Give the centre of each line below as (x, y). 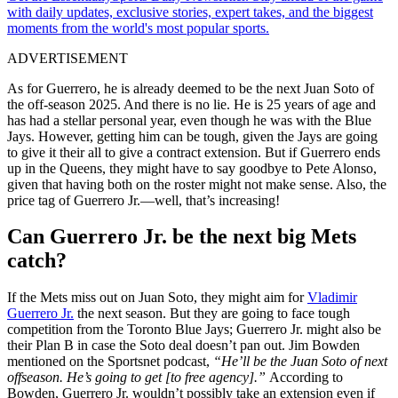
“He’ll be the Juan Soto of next (300, 362)
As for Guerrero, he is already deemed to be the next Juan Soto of (191, 88)
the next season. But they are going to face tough (212, 314)
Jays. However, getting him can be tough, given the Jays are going (192, 136)
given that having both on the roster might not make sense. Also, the (197, 184)
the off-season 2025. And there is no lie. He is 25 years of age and (191, 104)
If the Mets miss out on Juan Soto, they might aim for (157, 298)
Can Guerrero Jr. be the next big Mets (182, 237)
